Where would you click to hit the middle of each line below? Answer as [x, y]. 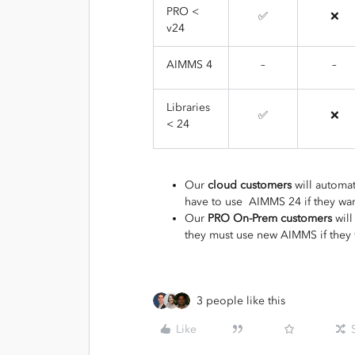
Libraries [188, 107]
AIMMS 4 [189, 65]
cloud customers [250, 185]
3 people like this [241, 301]
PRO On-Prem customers [270, 218]
